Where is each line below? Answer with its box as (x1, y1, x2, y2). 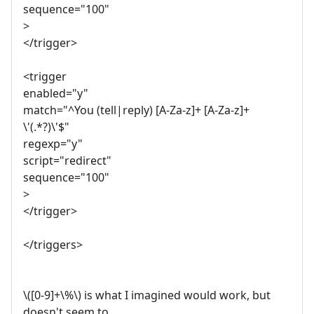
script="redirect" (23, 153, 111, 169)
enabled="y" (23, 86, 88, 102)
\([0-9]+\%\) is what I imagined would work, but (23, 287, 271, 303)
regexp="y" (23, 136, 83, 152)
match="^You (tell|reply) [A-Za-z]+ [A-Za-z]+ (23, 102, 250, 118)
